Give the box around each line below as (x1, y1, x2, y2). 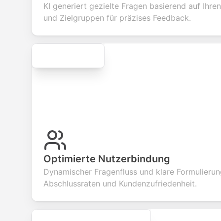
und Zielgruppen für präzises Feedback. (43, 13, 191, 23)
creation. (76, 2, 101, 10)
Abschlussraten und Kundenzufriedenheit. (43, 179, 197, 188)
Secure (32, 41, 104, 70)
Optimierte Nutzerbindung (43, 153, 170, 165)
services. (13, 2, 38, 10)
